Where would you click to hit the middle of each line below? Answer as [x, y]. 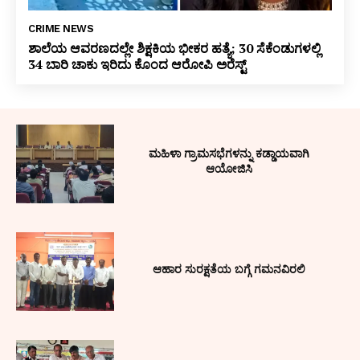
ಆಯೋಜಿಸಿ [229, 169]
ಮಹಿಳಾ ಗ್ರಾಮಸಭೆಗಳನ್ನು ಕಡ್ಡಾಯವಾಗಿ [229, 154]
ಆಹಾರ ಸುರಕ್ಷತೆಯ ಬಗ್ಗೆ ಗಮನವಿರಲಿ [229, 269]
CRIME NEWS [61, 29]
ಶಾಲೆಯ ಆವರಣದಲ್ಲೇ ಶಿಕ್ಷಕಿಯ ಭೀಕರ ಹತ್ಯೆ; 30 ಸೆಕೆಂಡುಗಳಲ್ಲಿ [174, 49]
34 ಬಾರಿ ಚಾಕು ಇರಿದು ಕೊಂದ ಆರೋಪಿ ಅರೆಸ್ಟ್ [137, 65]
